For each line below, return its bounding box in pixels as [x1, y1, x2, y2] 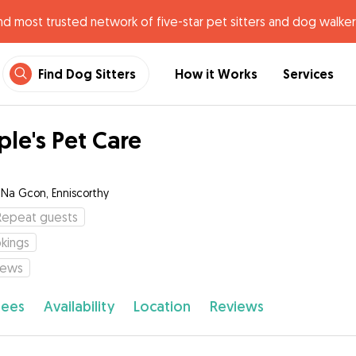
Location [133, 297, 191, 315]
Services [283, 65, 334, 83]
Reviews [209, 297, 264, 315]
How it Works [175, 65, 257, 83]
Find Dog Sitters [38, 65, 136, 83]
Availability [43, 297, 114, 315]
